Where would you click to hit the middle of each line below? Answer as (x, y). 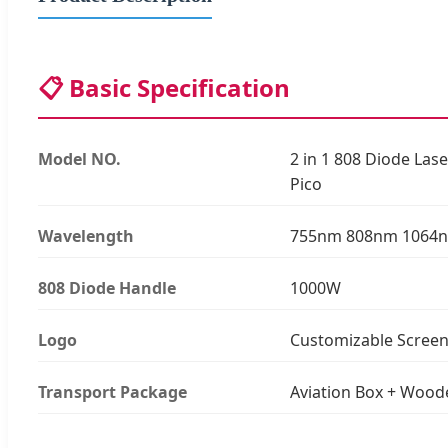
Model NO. (79, 158)
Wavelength (86, 235)
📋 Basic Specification (164, 87)
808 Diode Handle (107, 287)
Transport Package (112, 391)
